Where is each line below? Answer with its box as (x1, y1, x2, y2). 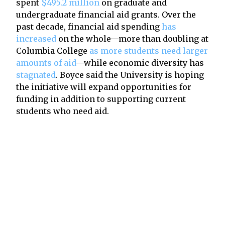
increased (16, 33, 56, 44)
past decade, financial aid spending (16, 21, 162, 32)
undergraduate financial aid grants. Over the (16, 9, 196, 20)
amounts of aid (16, 57, 76, 68)
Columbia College (16, 45, 87, 56)
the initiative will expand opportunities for (16, 81, 191, 92)
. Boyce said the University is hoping (56, 69, 204, 80)
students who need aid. (16, 105, 109, 116)
